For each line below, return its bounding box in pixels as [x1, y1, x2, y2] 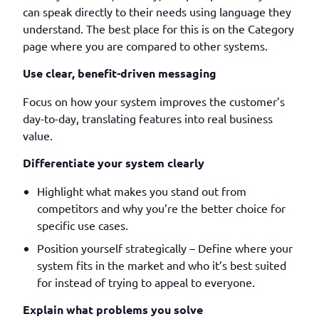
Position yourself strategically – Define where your [37, 241, 293, 255]
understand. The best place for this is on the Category [23, 21, 294, 36]
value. [23, 128, 53, 142]
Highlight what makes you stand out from [37, 184, 246, 198]
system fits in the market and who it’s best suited [37, 258, 286, 272]
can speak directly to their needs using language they [23, 4, 291, 19]
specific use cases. [37, 218, 128, 232]
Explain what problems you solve [23, 302, 203, 317]
